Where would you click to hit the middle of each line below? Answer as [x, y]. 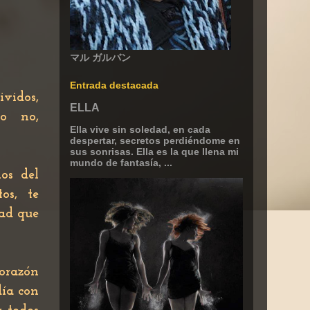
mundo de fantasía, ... [121, 163]
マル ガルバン [100, 57]
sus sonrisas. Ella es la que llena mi [154, 152]
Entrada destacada [114, 85]
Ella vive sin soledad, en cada [140, 129]
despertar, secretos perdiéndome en [155, 140]
